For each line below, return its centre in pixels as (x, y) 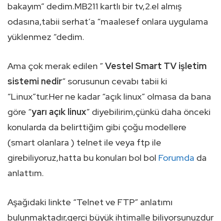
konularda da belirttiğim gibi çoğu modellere (97, 127)
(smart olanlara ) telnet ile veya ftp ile (84, 142)
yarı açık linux (59, 112)
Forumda (176, 158)
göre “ (19, 112)
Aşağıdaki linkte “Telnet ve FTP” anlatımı (90, 202)
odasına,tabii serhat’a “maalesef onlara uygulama (108, 21)
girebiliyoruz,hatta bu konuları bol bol (83, 158)
